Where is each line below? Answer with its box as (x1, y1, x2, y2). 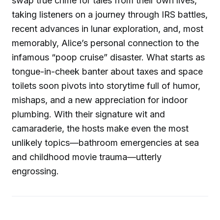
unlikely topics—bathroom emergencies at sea (12, 137, 199, 148)
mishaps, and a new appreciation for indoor (12, 94, 188, 105)
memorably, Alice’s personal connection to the (12, 37, 199, 48)
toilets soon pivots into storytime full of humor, (12, 80, 200, 91)
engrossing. (12, 165, 59, 176)
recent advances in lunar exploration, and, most (12, 23, 203, 34)
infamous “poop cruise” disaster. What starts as (12, 52, 205, 62)
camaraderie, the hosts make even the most (12, 123, 189, 134)
